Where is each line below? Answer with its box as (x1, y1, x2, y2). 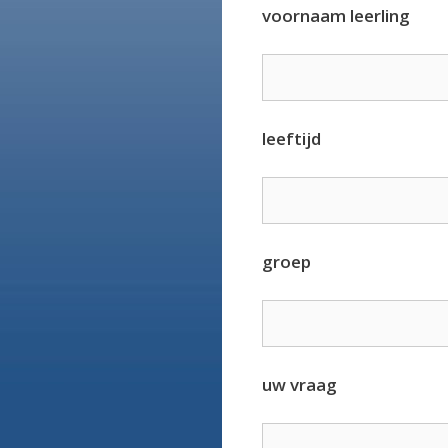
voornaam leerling (262, 4, 410, 28)
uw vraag (262, 373, 337, 397)
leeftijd (262, 127, 321, 151)
